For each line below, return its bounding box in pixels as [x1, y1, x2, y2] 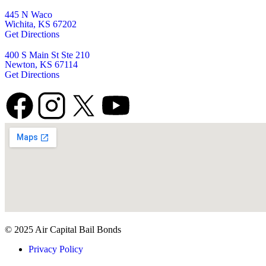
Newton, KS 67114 [5, 59, 78, 70]
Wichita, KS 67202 [5, 19, 77, 30]
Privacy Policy [28, 244, 83, 255]
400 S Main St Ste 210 [5, 50, 90, 61]
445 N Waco [5, 9, 52, 20]
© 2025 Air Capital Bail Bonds [5, 224, 121, 235]
